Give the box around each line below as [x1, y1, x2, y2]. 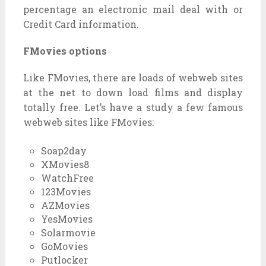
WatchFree [41, 171, 94, 184]
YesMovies [41, 212, 93, 225]
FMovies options [23, 44, 107, 57]
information [78, 17, 137, 30]
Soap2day [41, 144, 87, 157]
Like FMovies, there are [23, 71, 139, 84]
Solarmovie [41, 226, 96, 239]
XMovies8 [41, 157, 90, 170]
